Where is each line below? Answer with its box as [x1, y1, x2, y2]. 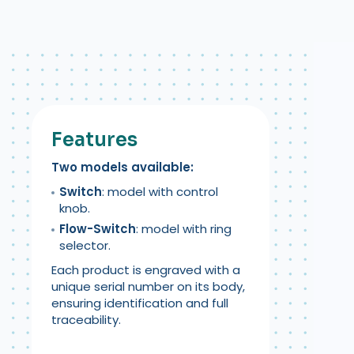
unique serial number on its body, [51, 277, 245, 295]
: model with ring [136, 220, 232, 237]
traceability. [51, 311, 121, 328]
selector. [59, 236, 111, 254]
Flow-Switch [59, 220, 136, 237]
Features [51, 127, 137, 152]
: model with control [102, 183, 218, 200]
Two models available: [51, 158, 194, 175]
